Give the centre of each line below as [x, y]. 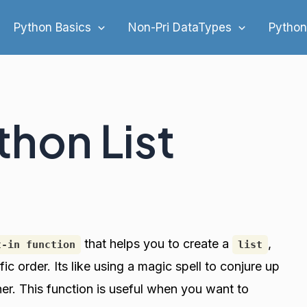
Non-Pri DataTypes [180, 27]
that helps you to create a [157, 244]
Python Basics [53, 27]
